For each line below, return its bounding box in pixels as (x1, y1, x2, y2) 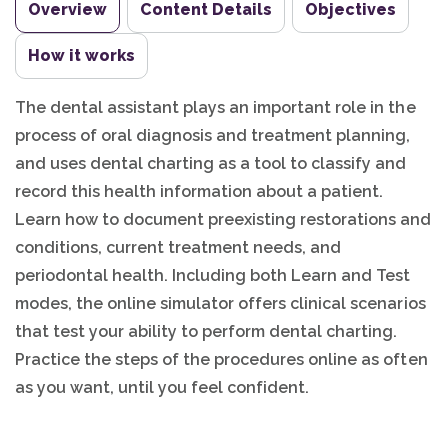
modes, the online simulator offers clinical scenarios (15, 294, 426, 313)
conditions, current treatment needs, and (15, 238, 342, 257)
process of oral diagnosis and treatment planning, (15, 126, 411, 145)
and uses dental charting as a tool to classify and (15, 154, 407, 173)
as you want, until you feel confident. (15, 378, 310, 397)
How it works (28, 46, 135, 65)
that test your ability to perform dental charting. (15, 322, 398, 341)
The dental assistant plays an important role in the (15, 98, 416, 117)
